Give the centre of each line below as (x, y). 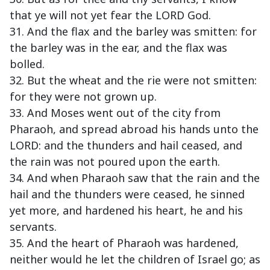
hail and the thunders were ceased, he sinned (127, 194)
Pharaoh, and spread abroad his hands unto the (134, 129)
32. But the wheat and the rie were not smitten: (133, 80)
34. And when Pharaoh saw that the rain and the (135, 178)
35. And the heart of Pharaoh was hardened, (124, 243)
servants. (33, 227)
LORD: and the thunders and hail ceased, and (126, 146)
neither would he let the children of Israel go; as (135, 259)
